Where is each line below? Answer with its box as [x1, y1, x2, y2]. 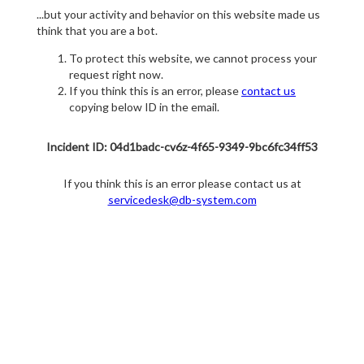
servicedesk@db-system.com [107, 193, 257, 207]
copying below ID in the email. [69, 100, 219, 115]
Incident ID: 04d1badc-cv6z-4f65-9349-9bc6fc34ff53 [46, 140, 318, 154]
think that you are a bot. [37, 24, 158, 38]
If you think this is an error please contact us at [63, 176, 301, 191]
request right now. [69, 67, 163, 82]
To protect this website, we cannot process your [69, 51, 317, 66]
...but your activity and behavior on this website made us [37, 7, 320, 22]
